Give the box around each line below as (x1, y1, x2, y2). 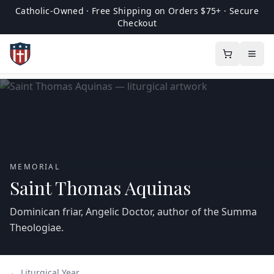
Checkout (117, 17, 157, 29)
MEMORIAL (10, 161, 61, 172)
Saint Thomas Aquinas (10, 176, 191, 200)
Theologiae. (10, 221, 64, 234)
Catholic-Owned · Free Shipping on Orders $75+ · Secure (15, 5, 259, 17)
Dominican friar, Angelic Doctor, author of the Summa (10, 205, 257, 218)
